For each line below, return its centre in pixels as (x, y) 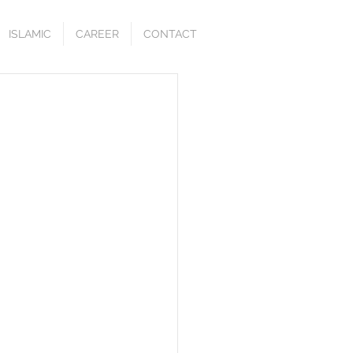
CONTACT (170, 34)
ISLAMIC (30, 34)
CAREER (97, 34)
